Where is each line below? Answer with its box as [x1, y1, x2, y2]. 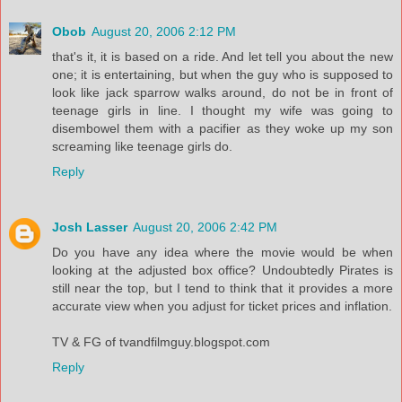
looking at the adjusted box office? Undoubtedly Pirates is [52, 262, 393, 277]
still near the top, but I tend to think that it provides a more [52, 280, 393, 295]
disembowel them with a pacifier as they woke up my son [52, 120, 393, 135]
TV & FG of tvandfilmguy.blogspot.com [52, 334, 270, 349]
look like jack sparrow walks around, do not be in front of [52, 84, 393, 100]
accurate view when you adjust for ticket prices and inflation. [52, 298, 392, 313]
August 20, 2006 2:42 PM [133, 219, 277, 234]
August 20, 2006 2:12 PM [92, 23, 236, 39]
